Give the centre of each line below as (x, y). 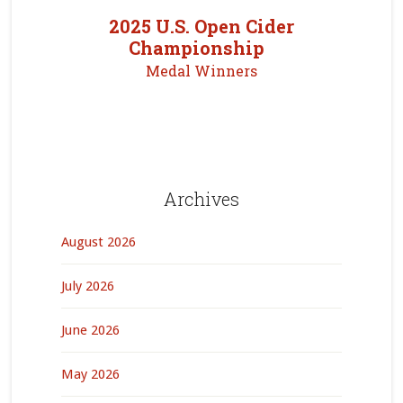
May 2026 (90, 374)
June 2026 (90, 330)
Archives (201, 199)
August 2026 (98, 242)
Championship (201, 48)
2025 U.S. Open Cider (201, 26)
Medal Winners (201, 71)
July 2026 (87, 286)
